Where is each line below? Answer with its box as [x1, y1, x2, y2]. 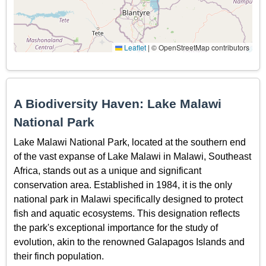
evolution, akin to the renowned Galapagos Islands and [14, 236, 245, 247]
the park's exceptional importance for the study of [14, 222, 218, 233]
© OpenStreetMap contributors [150, 42, 249, 53]
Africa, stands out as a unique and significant [14, 165, 201, 176]
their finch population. [14, 251, 104, 261]
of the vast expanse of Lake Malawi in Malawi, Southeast [14, 151, 251, 161]
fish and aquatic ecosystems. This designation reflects [14, 208, 240, 218]
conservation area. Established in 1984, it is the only [14, 179, 232, 190]
